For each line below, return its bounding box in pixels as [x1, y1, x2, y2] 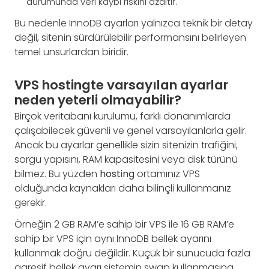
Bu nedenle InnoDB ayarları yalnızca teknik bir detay [14, 16, 253, 31]
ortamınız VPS [134, 166, 200, 181]
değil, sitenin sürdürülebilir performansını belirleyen [14, 31, 246, 45]
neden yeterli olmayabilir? [14, 91, 181, 110]
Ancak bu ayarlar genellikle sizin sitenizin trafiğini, [14, 138, 238, 152]
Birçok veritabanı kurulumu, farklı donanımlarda [14, 109, 231, 123]
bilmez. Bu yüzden [14, 166, 100, 181]
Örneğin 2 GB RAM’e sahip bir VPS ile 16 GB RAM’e [14, 217, 234, 231]
